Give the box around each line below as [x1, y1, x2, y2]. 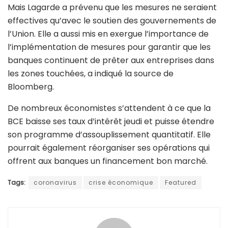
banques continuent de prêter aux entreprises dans [8, 54, 214, 67]
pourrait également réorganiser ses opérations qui [8, 142, 210, 154]
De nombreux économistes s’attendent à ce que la [8, 102, 211, 115]
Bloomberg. [8, 81, 54, 93]
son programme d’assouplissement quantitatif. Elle [8, 129, 211, 141]
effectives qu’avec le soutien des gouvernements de [8, 15, 216, 27]
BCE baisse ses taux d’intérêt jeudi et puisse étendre [8, 116, 214, 128]
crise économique [89, 178, 153, 187]
